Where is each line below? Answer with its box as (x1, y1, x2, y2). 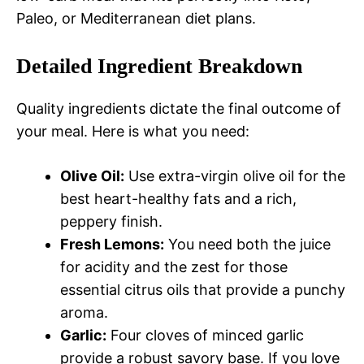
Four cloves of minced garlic (106, 327, 304, 344)
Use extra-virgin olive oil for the (124, 167, 345, 185)
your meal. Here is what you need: (16, 123, 249, 141)
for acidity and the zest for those (60, 258, 288, 276)
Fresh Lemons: (60, 236, 164, 253)
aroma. (60, 304, 108, 322)
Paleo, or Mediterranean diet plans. (16, 10, 256, 28)
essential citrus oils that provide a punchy (60, 281, 345, 299)
